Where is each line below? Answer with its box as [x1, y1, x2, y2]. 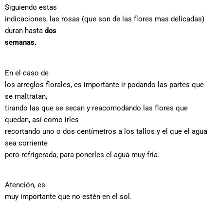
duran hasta [5, 26, 45, 36]
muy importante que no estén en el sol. [5, 192, 132, 201]
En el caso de [5, 68, 49, 77]
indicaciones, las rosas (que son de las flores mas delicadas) [5, 15, 204, 24]
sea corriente [5, 138, 48, 147]
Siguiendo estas [5, 3, 57, 12]
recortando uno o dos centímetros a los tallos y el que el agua [5, 127, 207, 136]
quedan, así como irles [5, 115, 79, 124]
